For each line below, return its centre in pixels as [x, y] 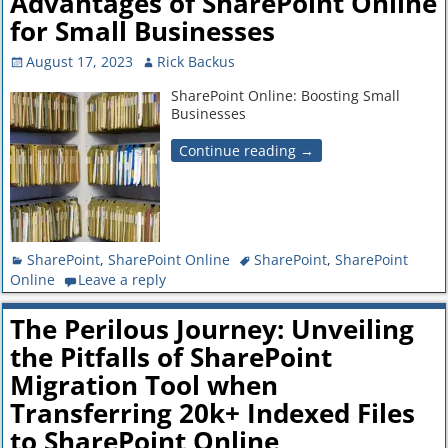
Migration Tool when [143, 385]
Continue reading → [246, 151]
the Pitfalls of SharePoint [170, 357]
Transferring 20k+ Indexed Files [212, 413]
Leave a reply [122, 279]
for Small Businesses [142, 31]
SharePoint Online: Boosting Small [285, 96]
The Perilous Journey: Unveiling [211, 329]
